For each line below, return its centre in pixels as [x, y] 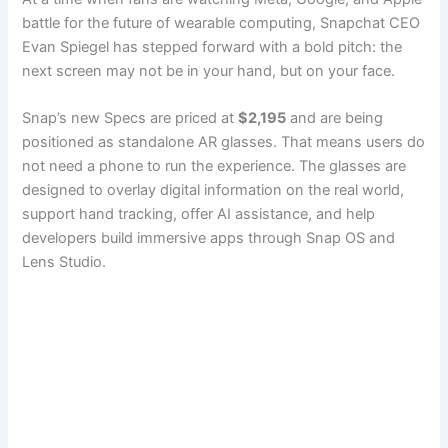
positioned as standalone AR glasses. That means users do [224, 142]
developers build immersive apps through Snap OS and [209, 238]
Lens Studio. [64, 262]
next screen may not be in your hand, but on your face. [209, 70]
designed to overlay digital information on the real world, [213, 190]
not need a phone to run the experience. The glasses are [214, 166]
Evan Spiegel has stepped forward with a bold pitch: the [212, 46]
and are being [335, 118]
